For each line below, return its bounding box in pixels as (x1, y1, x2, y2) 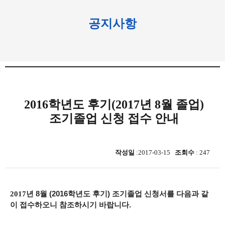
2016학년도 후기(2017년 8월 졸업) (24, 98, 204, 111)
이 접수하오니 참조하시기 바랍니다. (10, 201, 131, 209)
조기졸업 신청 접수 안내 (49, 112, 179, 125)
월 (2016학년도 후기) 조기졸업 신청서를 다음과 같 (40, 190, 208, 198)
